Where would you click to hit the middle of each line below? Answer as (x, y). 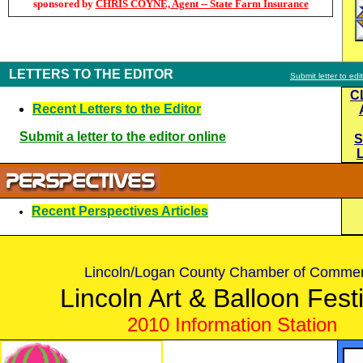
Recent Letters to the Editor (117, 109)
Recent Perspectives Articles (120, 211)
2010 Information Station (232, 325)
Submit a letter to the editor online (123, 137)
